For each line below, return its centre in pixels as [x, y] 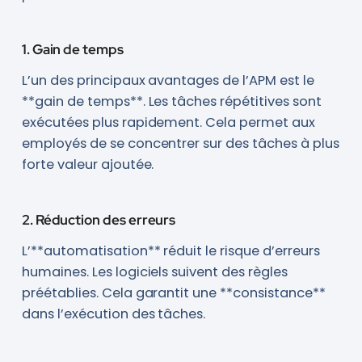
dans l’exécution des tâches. [114, 314]
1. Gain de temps [72, 50]
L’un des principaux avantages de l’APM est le [168, 81]
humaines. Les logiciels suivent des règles [155, 272]
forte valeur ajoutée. [88, 165]
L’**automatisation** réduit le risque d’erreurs [170, 251]
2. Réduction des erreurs [99, 220]
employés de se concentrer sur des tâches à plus [180, 144]
